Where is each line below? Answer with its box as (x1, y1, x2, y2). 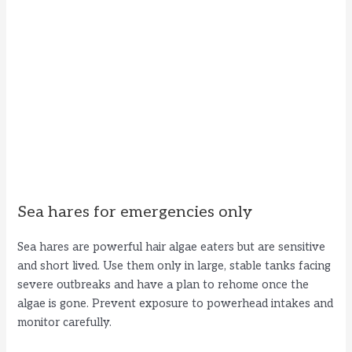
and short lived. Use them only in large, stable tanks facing (17, 259, 332, 273)
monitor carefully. (17, 316, 112, 330)
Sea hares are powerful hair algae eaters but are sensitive (17, 240, 326, 255)
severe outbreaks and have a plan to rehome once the (17, 278, 310, 292)
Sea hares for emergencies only (17, 203, 253, 222)
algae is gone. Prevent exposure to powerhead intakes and (17, 297, 334, 311)
